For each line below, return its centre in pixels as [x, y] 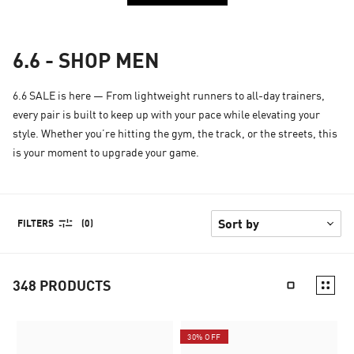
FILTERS [36, 223]
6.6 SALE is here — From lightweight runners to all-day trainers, [169, 95]
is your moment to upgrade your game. [106, 152]
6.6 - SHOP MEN [86, 59]
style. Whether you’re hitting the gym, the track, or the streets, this [175, 133]
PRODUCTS [75, 285]
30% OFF [204, 336]
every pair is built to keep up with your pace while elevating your [166, 114]
